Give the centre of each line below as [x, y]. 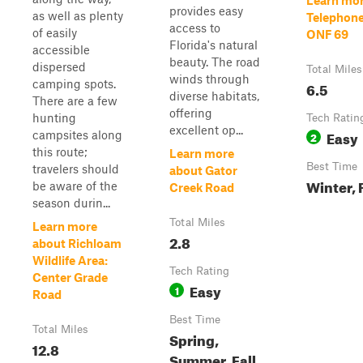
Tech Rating [199, 271]
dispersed [59, 66]
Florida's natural [214, 45]
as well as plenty [78, 15]
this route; [60, 152]
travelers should [76, 169]
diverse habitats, [214, 96]
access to [195, 28]
